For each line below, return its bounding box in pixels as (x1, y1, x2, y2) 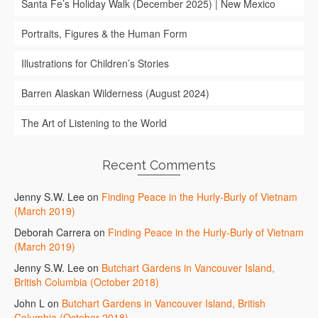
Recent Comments (102, 158, 216, 173)
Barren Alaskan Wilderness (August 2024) (21, 86, 209, 101)
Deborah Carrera (14, 225, 91, 240)
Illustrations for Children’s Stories (21, 56, 169, 71)
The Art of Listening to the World (21, 116, 167, 131)
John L (14, 296, 45, 311)
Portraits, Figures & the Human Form (21, 26, 187, 41)
